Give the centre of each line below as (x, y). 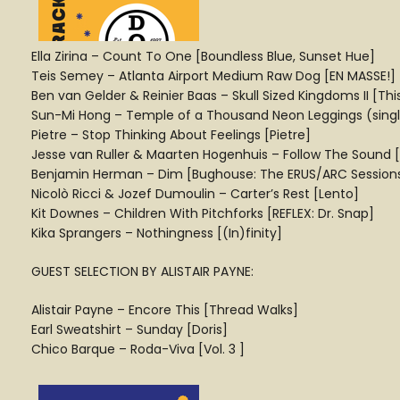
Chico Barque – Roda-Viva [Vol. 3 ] (138, 349)
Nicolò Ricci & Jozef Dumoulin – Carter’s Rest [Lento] (195, 194)
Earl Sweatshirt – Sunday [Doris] (129, 329)
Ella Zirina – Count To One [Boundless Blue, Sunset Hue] (203, 56)
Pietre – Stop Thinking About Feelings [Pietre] (171, 135)
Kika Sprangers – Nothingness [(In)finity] (157, 233)
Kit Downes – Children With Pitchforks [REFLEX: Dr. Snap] (203, 213)
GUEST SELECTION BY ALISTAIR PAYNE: (142, 271)
